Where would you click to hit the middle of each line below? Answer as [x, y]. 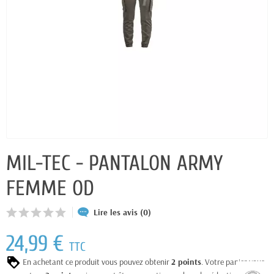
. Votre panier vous [233, 261]
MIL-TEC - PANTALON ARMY [115, 163]
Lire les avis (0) [122, 212]
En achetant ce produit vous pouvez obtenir [96, 261]
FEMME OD [50, 188]
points [190, 261]
